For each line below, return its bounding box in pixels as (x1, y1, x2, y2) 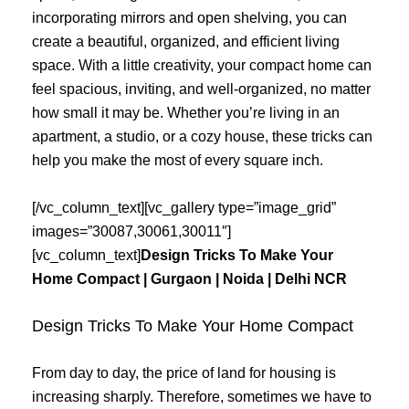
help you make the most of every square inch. (32, 152, 323, 169)
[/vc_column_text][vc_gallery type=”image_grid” (32, 199, 336, 215)
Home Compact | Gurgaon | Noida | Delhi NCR (32, 270, 347, 287)
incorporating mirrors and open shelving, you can (32, 10, 347, 26)
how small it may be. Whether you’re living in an (32, 105, 340, 121)
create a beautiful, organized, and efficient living (32, 34, 340, 50)
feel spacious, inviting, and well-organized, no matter (32, 81, 371, 98)
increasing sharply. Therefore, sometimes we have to (32, 388, 372, 404)
